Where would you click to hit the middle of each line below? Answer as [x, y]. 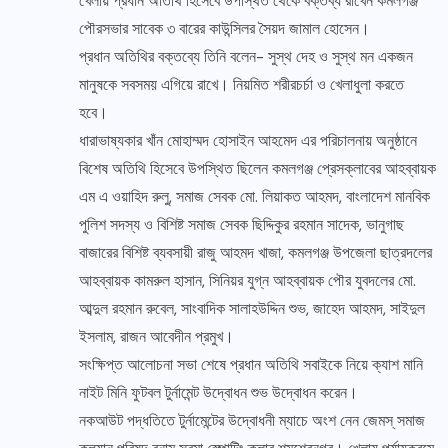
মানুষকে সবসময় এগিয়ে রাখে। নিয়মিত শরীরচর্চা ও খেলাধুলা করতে [241, 85]
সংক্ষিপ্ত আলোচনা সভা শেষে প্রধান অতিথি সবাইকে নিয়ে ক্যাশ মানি [251, 365]
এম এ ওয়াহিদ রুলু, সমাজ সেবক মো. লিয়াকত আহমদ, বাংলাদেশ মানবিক [254, 197]
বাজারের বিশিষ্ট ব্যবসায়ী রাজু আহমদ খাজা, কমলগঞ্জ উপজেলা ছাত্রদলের [255, 253]
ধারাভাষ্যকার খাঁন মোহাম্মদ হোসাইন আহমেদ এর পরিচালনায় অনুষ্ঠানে [248, 141]
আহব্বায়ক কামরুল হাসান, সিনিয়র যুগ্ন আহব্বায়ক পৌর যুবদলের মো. [247, 281]
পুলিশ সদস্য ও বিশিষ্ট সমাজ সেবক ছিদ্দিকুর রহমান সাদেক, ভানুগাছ [241, 225]
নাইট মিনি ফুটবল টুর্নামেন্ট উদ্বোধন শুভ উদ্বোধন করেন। [218, 393]
